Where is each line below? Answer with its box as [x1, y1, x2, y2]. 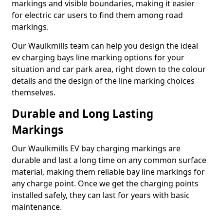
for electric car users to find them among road [12, 10, 183, 20]
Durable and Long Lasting [12, 106, 153, 121]
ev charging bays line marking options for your [12, 52, 184, 63]
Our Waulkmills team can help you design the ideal [12, 40, 198, 51]
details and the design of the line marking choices [12, 75, 195, 86]
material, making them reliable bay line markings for [12, 166, 205, 177]
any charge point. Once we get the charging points [12, 178, 199, 189]
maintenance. [12, 201, 62, 212]
